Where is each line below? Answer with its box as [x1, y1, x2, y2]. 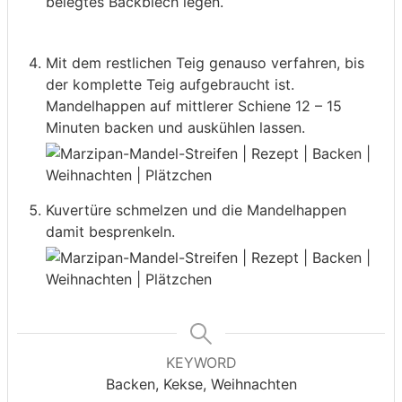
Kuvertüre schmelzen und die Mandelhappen [46, 201, 346, 220]
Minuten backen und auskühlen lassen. [46, 118, 305, 137]
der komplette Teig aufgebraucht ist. [46, 75, 294, 94]
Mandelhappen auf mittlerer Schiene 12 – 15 [46, 97, 342, 116]
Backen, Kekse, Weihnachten [105, 375, 297, 394]
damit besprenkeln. [46, 223, 175, 241]
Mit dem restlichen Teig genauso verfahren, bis [46, 54, 364, 73]
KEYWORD [165, 354, 237, 372]
